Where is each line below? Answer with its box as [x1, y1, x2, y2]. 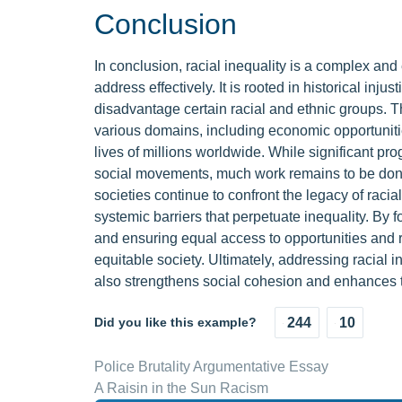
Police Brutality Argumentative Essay [93, 359, 328, 374]
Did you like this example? [93, 315, 257, 329]
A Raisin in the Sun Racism [93, 380, 268, 396]
